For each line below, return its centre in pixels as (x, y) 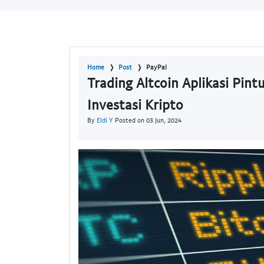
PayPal (156, 67)
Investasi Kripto (135, 105)
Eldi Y (105, 120)
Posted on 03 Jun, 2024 (147, 120)
